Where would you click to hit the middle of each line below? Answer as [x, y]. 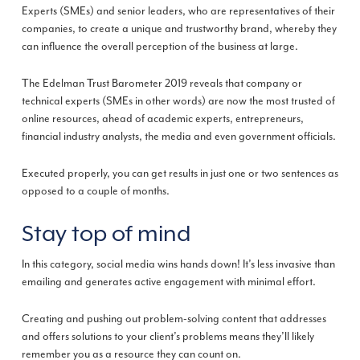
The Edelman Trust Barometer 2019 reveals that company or [162, 84]
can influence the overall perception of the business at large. [160, 47]
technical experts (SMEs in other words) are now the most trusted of [178, 101]
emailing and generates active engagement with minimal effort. [168, 281]
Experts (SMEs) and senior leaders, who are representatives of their [178, 11]
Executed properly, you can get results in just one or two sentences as [180, 174]
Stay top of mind [106, 233]
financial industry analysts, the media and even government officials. [178, 137]
